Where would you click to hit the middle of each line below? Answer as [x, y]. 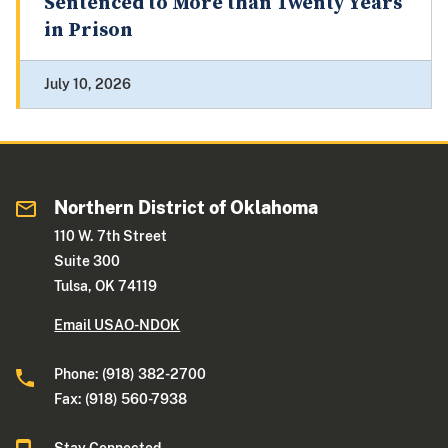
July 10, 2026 [87, 84]
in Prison [88, 31]
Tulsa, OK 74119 [106, 286]
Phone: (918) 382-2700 [130, 374]
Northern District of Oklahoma [186, 208]
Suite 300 [87, 261]
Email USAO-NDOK [117, 325]
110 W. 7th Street [111, 236]
